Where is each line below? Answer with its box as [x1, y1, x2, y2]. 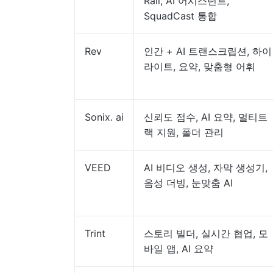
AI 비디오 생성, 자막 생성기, [144, 161, 268, 174]
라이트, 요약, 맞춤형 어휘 [144, 60, 255, 73]
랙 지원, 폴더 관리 [144, 126, 224, 138]
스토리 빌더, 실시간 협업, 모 [144, 227, 268, 239]
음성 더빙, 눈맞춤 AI [144, 177, 233, 189]
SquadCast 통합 [144, 10, 217, 22]
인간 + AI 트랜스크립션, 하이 [144, 45, 272, 57]
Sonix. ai [85, 111, 124, 123]
